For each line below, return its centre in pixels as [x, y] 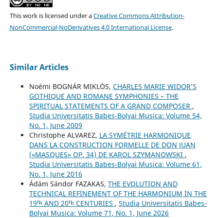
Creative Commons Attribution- [139, 15]
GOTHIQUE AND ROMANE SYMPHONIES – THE [104, 96]
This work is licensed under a [51, 15]
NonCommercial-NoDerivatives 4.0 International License [91, 27]
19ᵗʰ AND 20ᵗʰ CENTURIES [72, 203]
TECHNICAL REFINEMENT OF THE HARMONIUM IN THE [118, 193]
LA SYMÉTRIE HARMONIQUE [145, 135]
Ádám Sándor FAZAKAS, [68, 183]
